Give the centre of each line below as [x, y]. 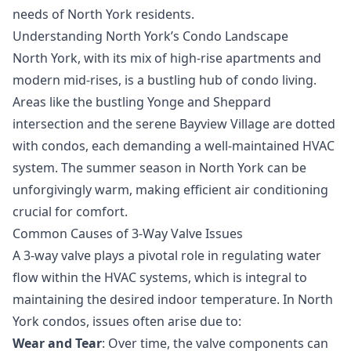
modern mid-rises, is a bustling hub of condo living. [165, 80]
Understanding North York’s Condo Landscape [150, 36]
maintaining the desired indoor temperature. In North [173, 299]
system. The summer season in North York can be [159, 167]
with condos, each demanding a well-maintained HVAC [174, 145]
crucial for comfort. [70, 211]
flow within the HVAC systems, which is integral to [160, 277]
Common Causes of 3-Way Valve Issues [128, 233]
